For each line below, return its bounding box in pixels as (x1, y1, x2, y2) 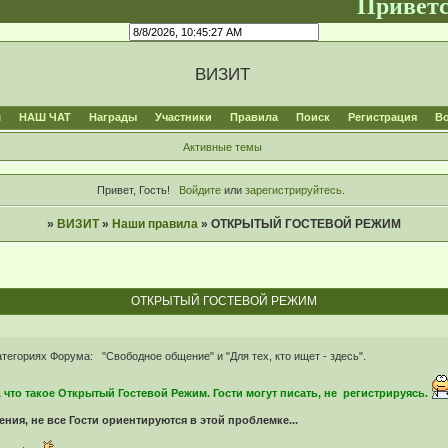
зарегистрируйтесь (244, 184, 342, 197)
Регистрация (347, 110, 417, 123)
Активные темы (182, 140, 262, 153)
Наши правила (111, 217, 198, 232)
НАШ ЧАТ (18, 110, 71, 123)
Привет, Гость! (97, 184, 171, 197)
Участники (154, 110, 212, 123)
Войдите (178, 184, 221, 197)
